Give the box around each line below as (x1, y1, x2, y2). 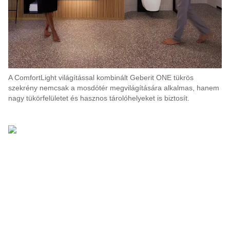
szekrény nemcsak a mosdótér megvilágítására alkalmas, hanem (8, 84, 219, 92)
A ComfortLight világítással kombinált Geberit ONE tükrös (8, 73, 194, 82)
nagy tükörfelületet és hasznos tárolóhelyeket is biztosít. (8, 94, 189, 102)
